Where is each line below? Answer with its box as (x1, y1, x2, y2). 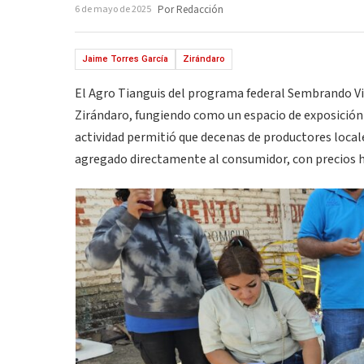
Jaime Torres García (82, 54, 168, 64)
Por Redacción (158, 2, 223, 17)
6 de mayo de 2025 (75, 2, 151, 16)
